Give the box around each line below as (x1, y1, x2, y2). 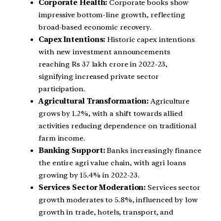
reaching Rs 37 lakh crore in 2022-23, (38, 60, 168, 69)
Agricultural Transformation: (38, 97, 149, 106)
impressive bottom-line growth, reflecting (38, 10, 185, 20)
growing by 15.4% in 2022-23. (38, 171, 140, 180)
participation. (38, 84, 85, 94)
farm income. (38, 134, 85, 143)
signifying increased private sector (38, 72, 159, 81)
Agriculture (148, 97, 190, 106)
